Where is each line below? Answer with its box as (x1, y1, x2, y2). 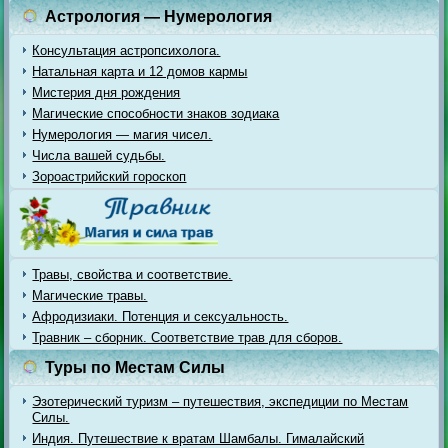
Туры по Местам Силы (45, 359, 226, 377)
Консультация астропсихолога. (32, 43, 221, 59)
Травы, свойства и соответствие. (32, 267, 233, 283)
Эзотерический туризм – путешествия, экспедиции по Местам (32, 394, 409, 410)
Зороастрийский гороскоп (32, 169, 187, 185)
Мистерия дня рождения (32, 85, 181, 101)
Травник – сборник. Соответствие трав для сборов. (32, 330, 343, 346)
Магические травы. (32, 288, 148, 304)
